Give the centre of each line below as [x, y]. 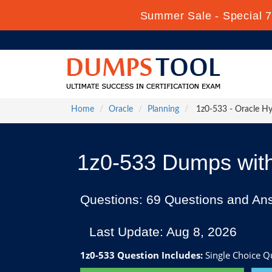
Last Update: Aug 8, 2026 [163, 232]
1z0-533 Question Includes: [141, 255]
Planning [163, 109]
